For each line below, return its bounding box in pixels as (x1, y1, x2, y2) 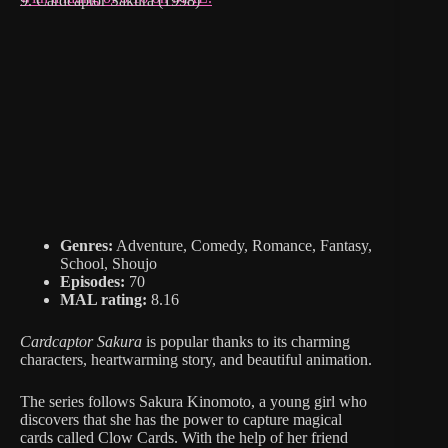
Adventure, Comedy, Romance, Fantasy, (113, 236, 372, 254)
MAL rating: (60, 290, 147, 308)
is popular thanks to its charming (142, 332, 350, 350)
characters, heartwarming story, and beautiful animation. (20, 350, 372, 368)
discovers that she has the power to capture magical (20, 410, 342, 428)
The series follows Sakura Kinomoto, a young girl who (20, 392, 367, 410)
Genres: (60, 236, 113, 254)
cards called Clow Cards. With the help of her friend (20, 428, 348, 446)
